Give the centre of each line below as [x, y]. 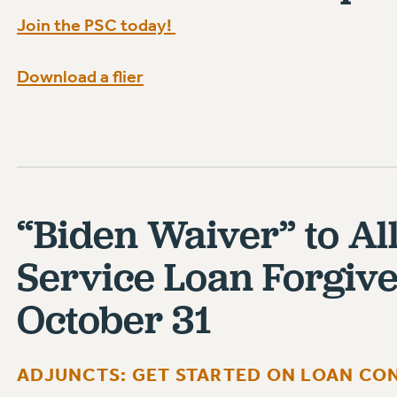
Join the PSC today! [97, 24]
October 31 [115, 318]
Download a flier [81, 77]
